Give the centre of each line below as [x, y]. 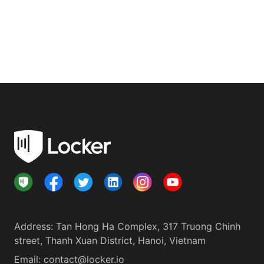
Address [32, 227]
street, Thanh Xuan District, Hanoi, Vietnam [110, 241]
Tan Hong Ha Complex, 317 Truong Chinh [148, 227]
